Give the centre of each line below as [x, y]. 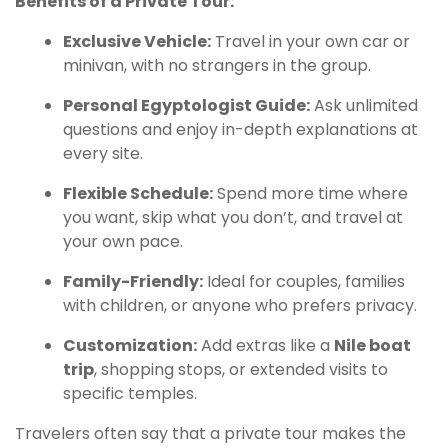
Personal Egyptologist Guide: [186, 105]
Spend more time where [310, 193]
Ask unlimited [364, 105]
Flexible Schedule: [138, 193]
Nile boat [372, 345]
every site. [103, 153]
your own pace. [123, 241]
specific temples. [130, 393]
